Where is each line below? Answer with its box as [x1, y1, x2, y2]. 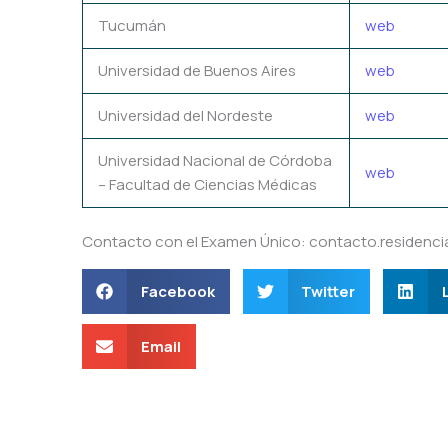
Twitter [301, 280, 355, 302]
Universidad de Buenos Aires [98, 59, 296, 81]
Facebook [140, 280, 215, 302]
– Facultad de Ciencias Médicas [98, 173, 317, 195]
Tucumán [98, 14, 166, 36]
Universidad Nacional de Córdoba [98, 149, 332, 171]
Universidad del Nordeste [98, 104, 273, 126]
